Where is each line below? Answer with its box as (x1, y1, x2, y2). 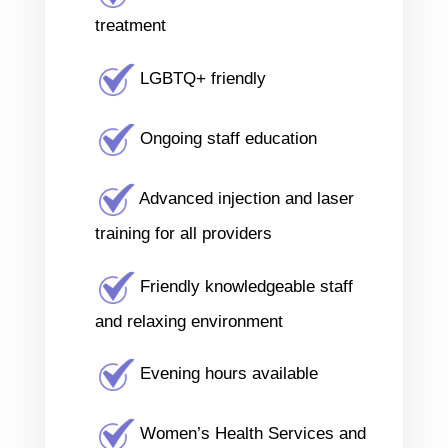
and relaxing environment (94, 311, 283, 331)
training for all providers (94, 223, 272, 243)
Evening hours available (134, 364, 318, 384)
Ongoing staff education (134, 129, 317, 149)
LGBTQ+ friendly (134, 69, 266, 89)
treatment (94, 16, 166, 36)
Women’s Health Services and (134, 424, 366, 444)
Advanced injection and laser (134, 189, 354, 209)
